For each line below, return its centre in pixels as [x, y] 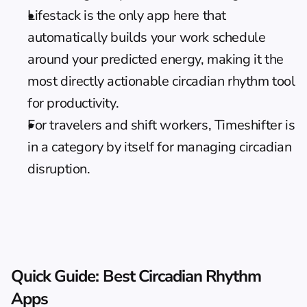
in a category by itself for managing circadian [160, 147]
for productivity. [73, 103]
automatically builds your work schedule [147, 37]
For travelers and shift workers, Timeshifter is [161, 125]
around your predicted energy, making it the [156, 59]
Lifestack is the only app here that [127, 15]
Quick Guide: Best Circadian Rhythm [136, 276]
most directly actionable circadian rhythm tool [161, 81]
